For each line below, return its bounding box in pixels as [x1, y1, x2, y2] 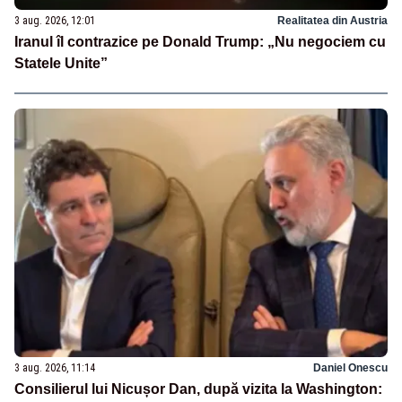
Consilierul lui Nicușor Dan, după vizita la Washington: [14, 380, 382, 397]
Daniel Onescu [313, 361, 388, 374]
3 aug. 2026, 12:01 [14, 14, 95, 28]
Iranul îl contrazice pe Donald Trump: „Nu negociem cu [14, 34, 386, 50]
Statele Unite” [14, 56, 108, 72]
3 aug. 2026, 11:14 [14, 361, 95, 374]
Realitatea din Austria [277, 14, 388, 28]
